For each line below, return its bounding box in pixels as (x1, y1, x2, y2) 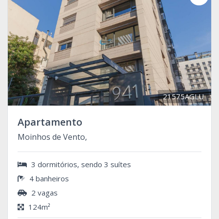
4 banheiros (27, 173, 69, 183)
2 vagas (29, 187, 58, 197)
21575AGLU (163, 91, 204, 101)
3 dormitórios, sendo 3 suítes (29, 159, 131, 169)
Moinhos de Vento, (18, 131, 87, 142)
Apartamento (18, 115, 82, 129)
